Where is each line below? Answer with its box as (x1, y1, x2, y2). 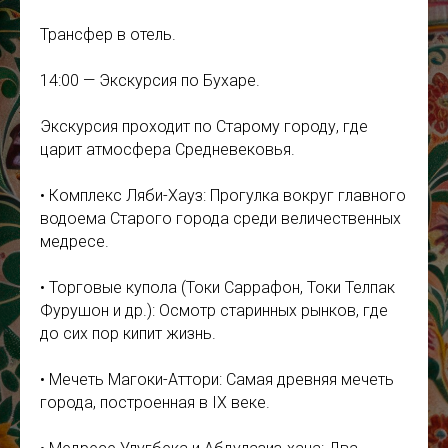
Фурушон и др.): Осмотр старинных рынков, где (40, 301, 388, 320)
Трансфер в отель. (40, 25, 176, 44)
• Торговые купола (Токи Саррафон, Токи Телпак (40, 278, 395, 297)
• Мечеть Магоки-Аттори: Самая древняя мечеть (40, 370, 394, 389)
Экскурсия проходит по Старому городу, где (40, 117, 368, 136)
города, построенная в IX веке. (40, 393, 270, 412)
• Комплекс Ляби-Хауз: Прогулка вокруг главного (40, 186, 406, 205)
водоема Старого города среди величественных (40, 209, 401, 228)
